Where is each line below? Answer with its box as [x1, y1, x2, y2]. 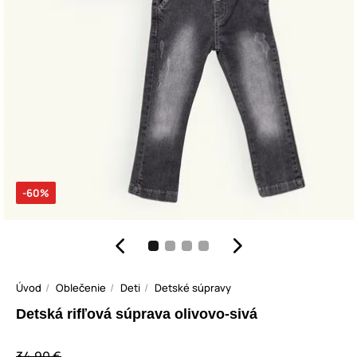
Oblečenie [56, 280, 106, 296]
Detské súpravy [155, 280, 231, 296]
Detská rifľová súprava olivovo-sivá [16, 306, 257, 323]
